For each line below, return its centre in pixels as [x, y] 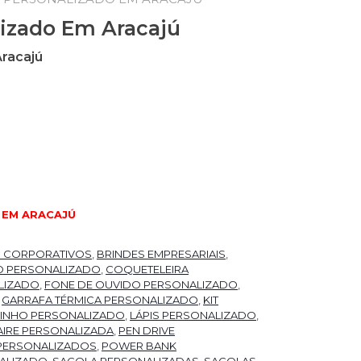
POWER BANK [139, 346]
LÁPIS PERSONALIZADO [193, 315]
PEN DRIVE [147, 331]
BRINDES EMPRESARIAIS [161, 254]
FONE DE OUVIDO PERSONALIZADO [141, 285]
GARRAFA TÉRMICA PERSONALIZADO [100, 300]
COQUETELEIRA [147, 270]
